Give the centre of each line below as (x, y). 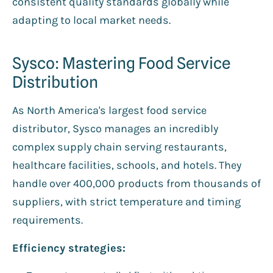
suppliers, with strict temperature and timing (126, 201)
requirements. (48, 220)
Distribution (55, 82)
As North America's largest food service (109, 110)
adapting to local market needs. (91, 20)
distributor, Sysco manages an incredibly (115, 128)
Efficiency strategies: (69, 248)
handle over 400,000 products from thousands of (136, 183)
